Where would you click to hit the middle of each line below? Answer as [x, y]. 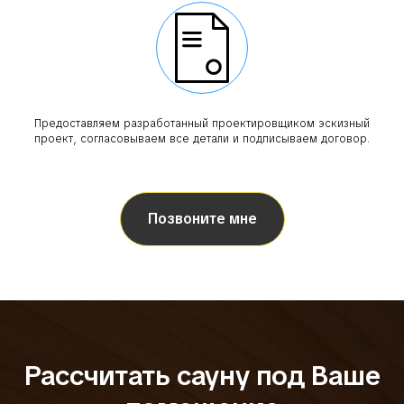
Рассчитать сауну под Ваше [202, 376]
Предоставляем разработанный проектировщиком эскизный [202, 124]
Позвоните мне [202, 219]
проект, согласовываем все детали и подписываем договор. [202, 139]
